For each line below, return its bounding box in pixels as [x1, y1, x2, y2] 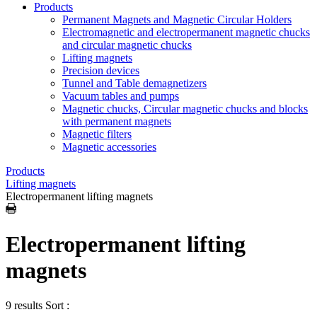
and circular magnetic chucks [62, 39, 192, 51]
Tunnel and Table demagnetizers [62, 77, 207, 89]
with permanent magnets [62, 115, 171, 127]
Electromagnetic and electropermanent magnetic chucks [62, 26, 310, 38]
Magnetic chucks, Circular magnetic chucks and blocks [62, 103, 308, 115]
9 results [6, 299, 42, 311]
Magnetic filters [62, 128, 132, 140]
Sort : [45, 299, 69, 311]
